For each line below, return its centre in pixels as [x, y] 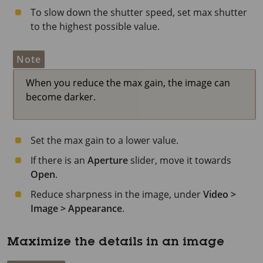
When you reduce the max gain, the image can [128, 83]
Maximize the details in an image [116, 243]
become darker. [61, 97]
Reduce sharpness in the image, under [117, 194]
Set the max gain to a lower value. [104, 140]
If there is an [59, 160]
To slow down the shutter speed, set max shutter [139, 12]
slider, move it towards [180, 160]
